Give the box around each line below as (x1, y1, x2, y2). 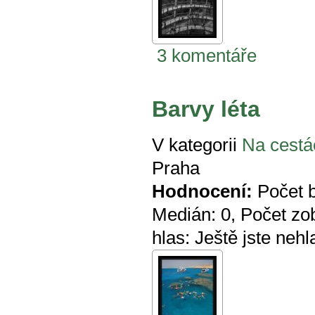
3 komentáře (157, 45, 257, 65)
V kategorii (152, 134, 237, 155)
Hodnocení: (152, 181, 252, 201)
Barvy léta (152, 96, 260, 122)
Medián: (152, 204, 221, 224)
